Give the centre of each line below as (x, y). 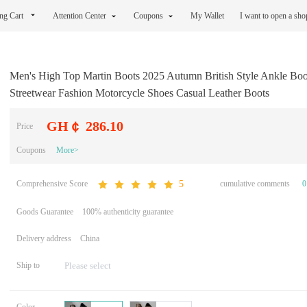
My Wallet (208, 16)
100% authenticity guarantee (128, 212)
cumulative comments (255, 184)
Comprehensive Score (52, 184)
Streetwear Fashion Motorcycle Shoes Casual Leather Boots (139, 93)
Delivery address (44, 239)
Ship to (28, 266)
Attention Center (79, 16)
